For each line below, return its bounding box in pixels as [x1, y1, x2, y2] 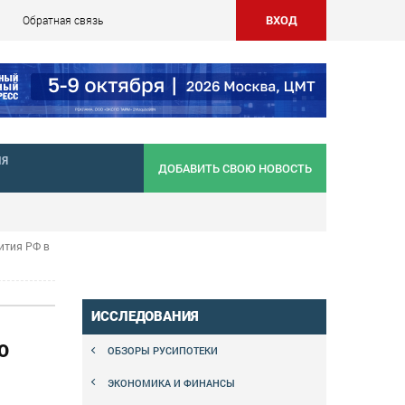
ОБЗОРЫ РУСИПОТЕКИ [108, 344, 218, 358]
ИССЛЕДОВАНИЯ [91, 307, 199, 325]
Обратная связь [23, 13, 103, 27]
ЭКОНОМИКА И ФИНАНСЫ [108, 375, 235, 390]
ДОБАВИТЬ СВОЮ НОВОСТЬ [158, 160, 312, 177]
